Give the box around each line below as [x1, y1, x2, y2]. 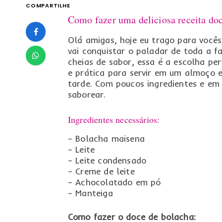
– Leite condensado [67, 155, 147, 166]
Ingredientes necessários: [67, 113, 160, 126]
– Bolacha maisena [67, 133, 145, 144]
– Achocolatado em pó [67, 176, 161, 187]
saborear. [67, 89, 106, 100]
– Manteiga [67, 187, 113, 198]
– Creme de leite [67, 166, 135, 176]
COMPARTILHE [26, 1, 70, 9]
